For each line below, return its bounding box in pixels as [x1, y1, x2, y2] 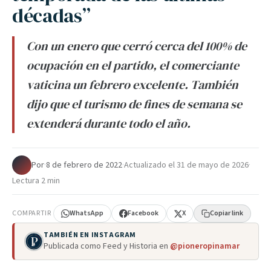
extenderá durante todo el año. [27, 115, 191, 132]
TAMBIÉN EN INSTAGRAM [44, 230, 136, 240]
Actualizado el [124, 159, 177, 171]
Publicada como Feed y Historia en [44, 240, 170, 252]
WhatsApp [70, 208, 104, 218]
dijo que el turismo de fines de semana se [27, 96, 242, 113]
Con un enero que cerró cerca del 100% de [27, 38, 247, 54]
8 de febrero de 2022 [46, 159, 122, 171]
